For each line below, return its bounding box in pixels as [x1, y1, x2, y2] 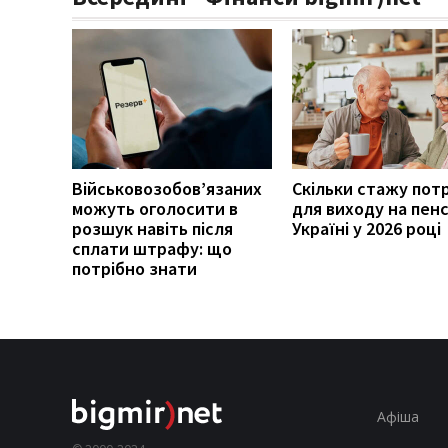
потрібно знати [72, 256, 197, 280]
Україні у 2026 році [292, 216, 441, 240]
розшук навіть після [72, 216, 233, 240]
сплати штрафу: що [72, 236, 232, 260]
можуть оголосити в [72, 196, 238, 220]
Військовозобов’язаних [72, 176, 262, 200]
